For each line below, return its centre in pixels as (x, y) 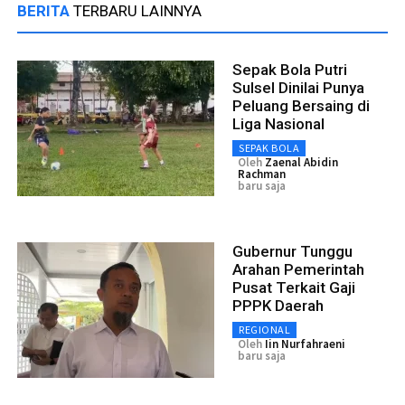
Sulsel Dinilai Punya (298, 88)
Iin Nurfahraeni (305, 344)
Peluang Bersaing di (301, 106)
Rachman (262, 174)
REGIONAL (264, 330)
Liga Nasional (278, 124)
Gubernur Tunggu (292, 252)
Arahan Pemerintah (298, 270)
